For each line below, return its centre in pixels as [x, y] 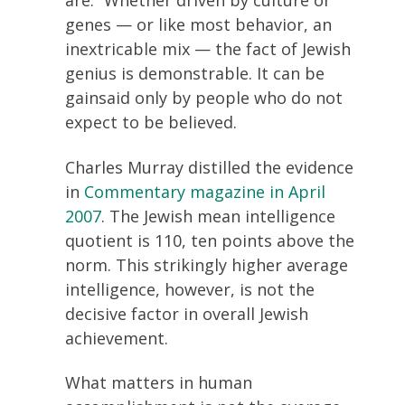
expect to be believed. [151, 122]
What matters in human [159, 382]
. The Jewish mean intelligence [218, 216]
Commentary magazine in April [205, 191]
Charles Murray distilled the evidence [209, 167]
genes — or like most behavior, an [198, 24]
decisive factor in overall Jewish [187, 313]
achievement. [117, 338]
